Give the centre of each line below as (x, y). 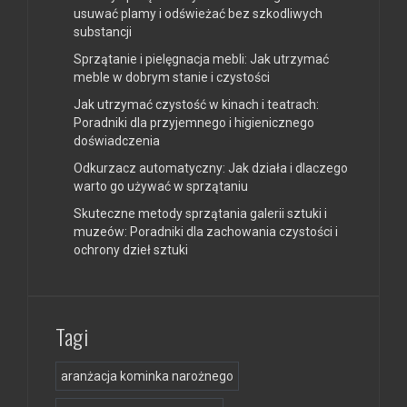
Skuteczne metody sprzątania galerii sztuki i (200, 213)
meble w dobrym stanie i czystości (172, 77)
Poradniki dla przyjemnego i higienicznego (194, 122)
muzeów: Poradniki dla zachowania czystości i (206, 231)
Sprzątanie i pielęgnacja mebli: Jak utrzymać (201, 59)
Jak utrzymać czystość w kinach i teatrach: (196, 104)
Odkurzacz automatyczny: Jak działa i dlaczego (211, 168)
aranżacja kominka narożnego (147, 376)
